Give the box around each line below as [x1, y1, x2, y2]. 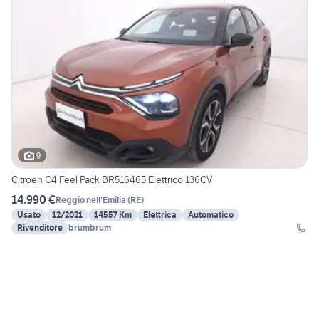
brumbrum [68, 222, 111, 234]
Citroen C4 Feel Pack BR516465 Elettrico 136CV [11, 173, 212, 187]
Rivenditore [17, 222, 63, 234]
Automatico [188, 209, 234, 221]
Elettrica [143, 209, 177, 221]
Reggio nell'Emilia [56, 194, 126, 205]
